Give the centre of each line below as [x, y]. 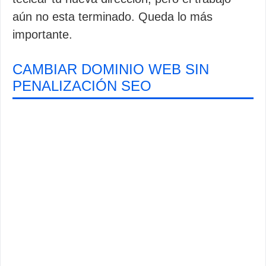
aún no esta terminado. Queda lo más [113, 17]
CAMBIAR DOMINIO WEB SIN [111, 69]
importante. [42, 34]
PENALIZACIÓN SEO [82, 86]
